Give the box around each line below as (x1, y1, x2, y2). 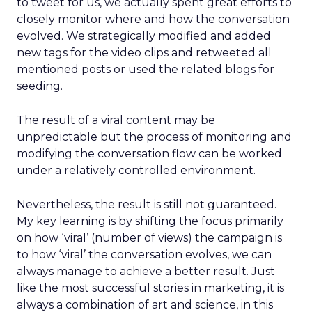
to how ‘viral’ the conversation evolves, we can (17, 248, 272, 261)
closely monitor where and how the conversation (17, 13, 290, 26)
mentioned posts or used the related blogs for (17, 63, 274, 76)
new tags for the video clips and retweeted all (17, 46, 272, 59)
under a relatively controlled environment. (17, 164, 256, 177)
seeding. (17, 79, 63, 93)
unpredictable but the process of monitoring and (17, 130, 292, 143)
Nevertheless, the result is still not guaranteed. (17, 198, 276, 211)
